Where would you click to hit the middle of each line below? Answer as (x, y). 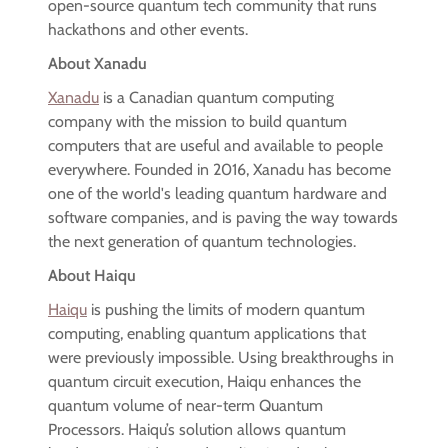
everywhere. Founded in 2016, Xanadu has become (219, 170)
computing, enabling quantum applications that (207, 334)
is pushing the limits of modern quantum (226, 310)
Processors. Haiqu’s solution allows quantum (197, 430)
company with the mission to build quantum (197, 122)
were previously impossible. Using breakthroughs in (221, 358)
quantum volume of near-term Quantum (185, 406)
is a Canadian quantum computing (216, 98)
